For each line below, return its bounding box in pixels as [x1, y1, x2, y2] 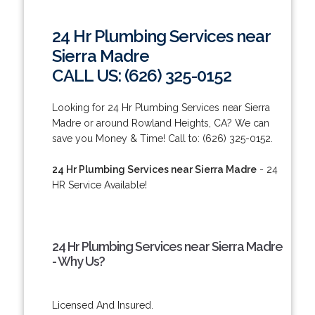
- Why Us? [51, 253, 105, 269]
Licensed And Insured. [51, 299, 153, 311]
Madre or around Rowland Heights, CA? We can [51, 117, 269, 129]
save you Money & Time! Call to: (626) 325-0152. [51, 132, 273, 144]
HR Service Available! [51, 179, 147, 191]
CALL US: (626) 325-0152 [51, 65, 231, 86]
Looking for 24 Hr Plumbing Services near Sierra [51, 101, 270, 113]
